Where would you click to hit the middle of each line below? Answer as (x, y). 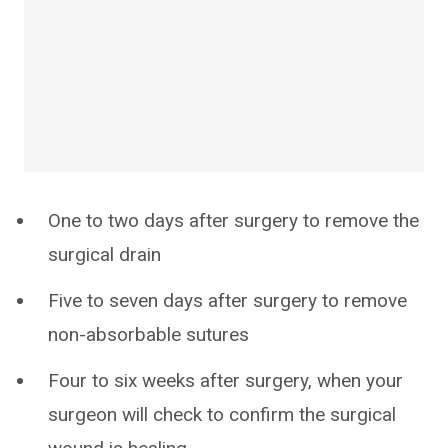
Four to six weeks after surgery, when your (225, 380)
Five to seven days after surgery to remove (227, 300)
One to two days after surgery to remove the (233, 220)
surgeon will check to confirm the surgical (222, 414)
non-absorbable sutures (148, 334)
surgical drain (104, 254)
